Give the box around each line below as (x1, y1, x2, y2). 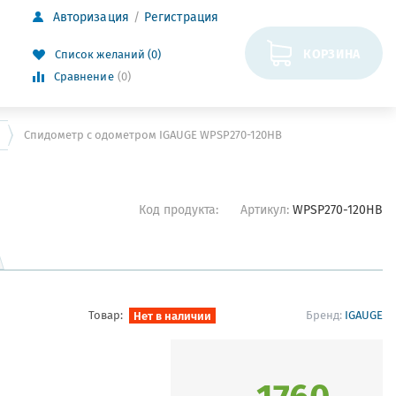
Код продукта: (139, 201, 218, 218)
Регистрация (143, 8, 219, 26)
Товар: (88, 307, 124, 323)
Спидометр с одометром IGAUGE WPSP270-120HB (23, 126, 282, 143)
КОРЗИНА (303, 43, 361, 63)
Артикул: (240, 201, 293, 218)
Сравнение (53, 68, 114, 85)
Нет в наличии (133, 307, 212, 324)
